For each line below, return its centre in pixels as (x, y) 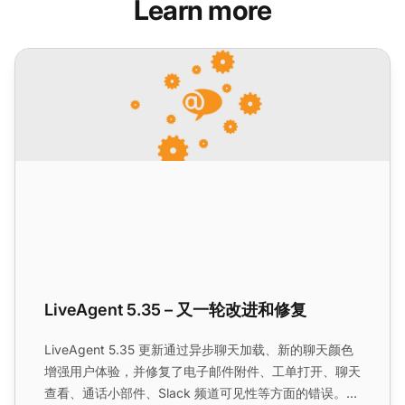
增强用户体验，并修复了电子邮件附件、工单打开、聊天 (202, 371)
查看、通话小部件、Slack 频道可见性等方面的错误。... (201, 392)
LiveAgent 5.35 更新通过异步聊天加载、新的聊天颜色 (199, 349)
